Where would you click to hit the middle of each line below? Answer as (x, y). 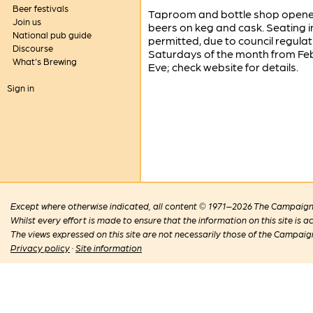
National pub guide (52, 35)
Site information (109, 248)
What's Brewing (44, 61)
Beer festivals (40, 8)
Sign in (20, 88)
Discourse (32, 48)
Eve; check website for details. (223, 67)
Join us (27, 21)
